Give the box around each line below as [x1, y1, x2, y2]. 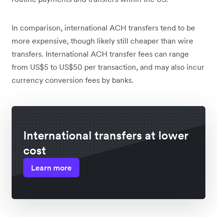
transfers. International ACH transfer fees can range [12, 49, 189, 59]
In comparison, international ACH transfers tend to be [12, 23, 195, 33]
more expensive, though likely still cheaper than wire [12, 36, 193, 46]
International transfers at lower [23, 128, 188, 143]
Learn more [31, 163, 72, 173]
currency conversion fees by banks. [12, 75, 134, 85]
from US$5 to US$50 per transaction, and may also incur [12, 62, 204, 72]
